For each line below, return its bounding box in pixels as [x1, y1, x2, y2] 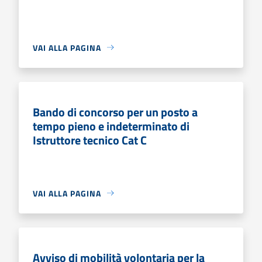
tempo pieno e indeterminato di [33, 116, 189, 135]
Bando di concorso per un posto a [33, 102, 198, 121]
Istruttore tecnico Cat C [33, 130, 147, 149]
